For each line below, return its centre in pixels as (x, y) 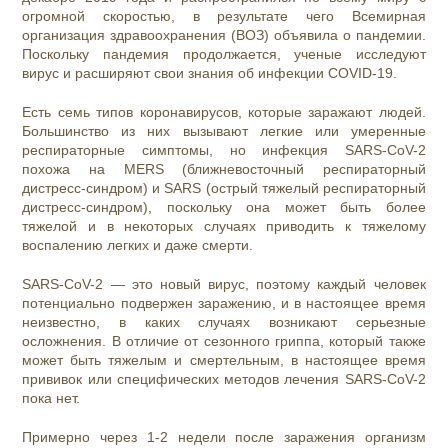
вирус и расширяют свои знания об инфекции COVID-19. (210, 73)
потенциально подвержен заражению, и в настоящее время (224, 303)
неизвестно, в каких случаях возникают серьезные (224, 322)
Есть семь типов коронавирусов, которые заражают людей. (224, 112)
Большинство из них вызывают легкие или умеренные (224, 131)
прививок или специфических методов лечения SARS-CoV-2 (224, 379)
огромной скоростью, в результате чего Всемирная (224, 16)
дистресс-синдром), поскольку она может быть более (224, 207)
